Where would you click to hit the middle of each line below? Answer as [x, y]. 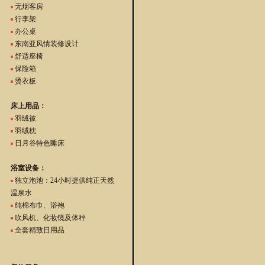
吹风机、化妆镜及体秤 [49, 218]
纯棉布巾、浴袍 [39, 206]
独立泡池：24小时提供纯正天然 [64, 181]
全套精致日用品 [39, 230]
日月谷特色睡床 [39, 143]
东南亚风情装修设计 [46, 44]
